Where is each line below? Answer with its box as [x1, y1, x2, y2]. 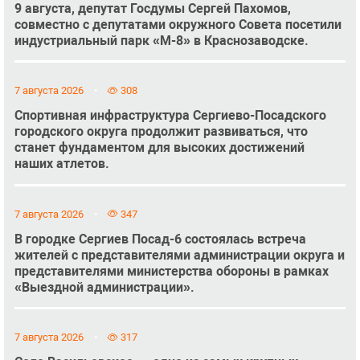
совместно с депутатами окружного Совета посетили [14, 16, 342, 32]
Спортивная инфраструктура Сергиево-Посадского [14, 108, 326, 124]
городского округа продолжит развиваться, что [14, 124, 308, 140]
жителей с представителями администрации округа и [14, 247, 345, 263]
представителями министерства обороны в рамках [14, 263, 329, 279]
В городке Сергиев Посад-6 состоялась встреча [14, 231, 306, 247]
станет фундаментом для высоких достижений [14, 140, 305, 156]
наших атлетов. [14, 156, 109, 172]
